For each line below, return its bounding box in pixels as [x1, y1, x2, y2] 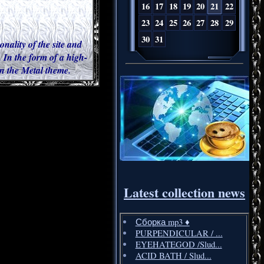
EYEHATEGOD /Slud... [135, 239, 222, 250]
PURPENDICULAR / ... [135, 227, 223, 239]
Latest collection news [124, 183, 245, 203]
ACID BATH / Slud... [135, 250, 212, 262]
